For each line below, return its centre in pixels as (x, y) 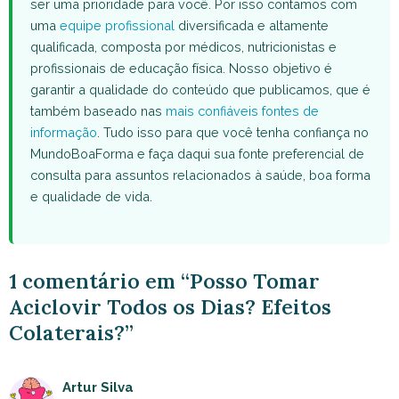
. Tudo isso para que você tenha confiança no (233, 132)
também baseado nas (98, 110)
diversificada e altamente (252, 25)
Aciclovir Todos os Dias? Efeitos (170, 307)
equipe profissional (117, 25)
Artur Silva (98, 388)
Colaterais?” (71, 333)
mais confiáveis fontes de (242, 110)
